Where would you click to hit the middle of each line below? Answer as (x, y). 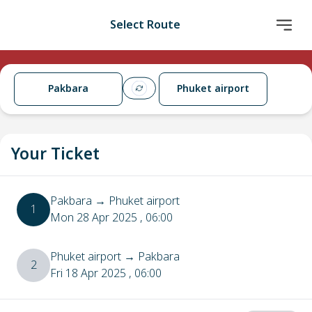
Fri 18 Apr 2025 (88, 274)
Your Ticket (55, 155)
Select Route (145, 25)
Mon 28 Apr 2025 (94, 218)
